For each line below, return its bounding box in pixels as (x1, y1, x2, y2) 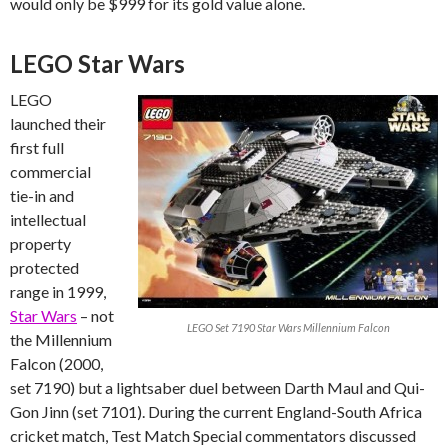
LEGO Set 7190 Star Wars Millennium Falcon (186, 321, 390, 334)
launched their (10, 114, 106, 133)
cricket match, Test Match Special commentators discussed (10, 426, 416, 445)
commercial (10, 162, 91, 181)
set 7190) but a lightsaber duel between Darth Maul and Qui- (10, 378, 425, 397)
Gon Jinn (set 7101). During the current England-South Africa (10, 402, 422, 421)
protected (10, 258, 79, 277)
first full (10, 138, 64, 157)
